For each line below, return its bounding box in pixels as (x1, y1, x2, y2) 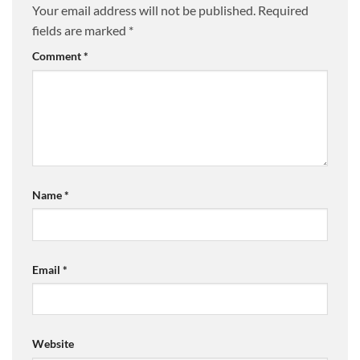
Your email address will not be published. (32, 2, 256, 18)
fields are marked (32, 22, 129, 38)
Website (32, 337, 74, 351)
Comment (32, 48, 84, 63)
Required (258, 2, 309, 18)
